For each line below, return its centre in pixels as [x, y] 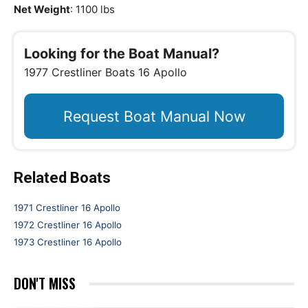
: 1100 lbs [92, 9]
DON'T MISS [45, 283]
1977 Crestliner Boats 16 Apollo [106, 72]
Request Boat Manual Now [154, 116]
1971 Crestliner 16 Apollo [67, 208]
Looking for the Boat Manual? [122, 54]
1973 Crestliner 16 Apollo [68, 242]
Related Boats [62, 178]
